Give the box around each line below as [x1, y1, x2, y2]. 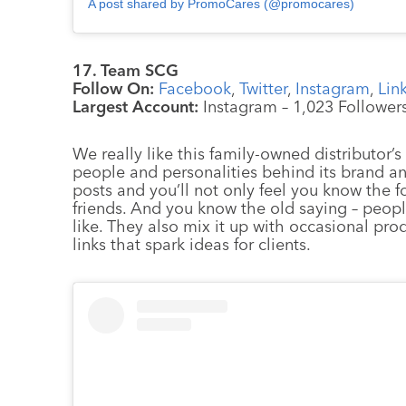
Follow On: [72, 77, 159, 99]
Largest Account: [72, 95, 198, 117]
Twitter [239, 77, 287, 99]
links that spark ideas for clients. [72, 233, 319, 255]
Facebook [159, 77, 231, 99]
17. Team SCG [72, 59, 179, 81]
